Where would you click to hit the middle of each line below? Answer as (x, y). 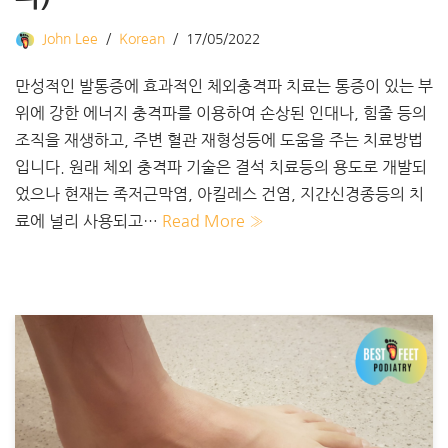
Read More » (213, 221)
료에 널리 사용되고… (88, 221)
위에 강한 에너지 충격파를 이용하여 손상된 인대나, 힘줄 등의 (221, 113)
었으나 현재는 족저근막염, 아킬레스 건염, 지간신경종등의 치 (219, 194)
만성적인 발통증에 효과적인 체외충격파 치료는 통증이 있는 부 (224, 86)
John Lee (70, 39)
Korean (142, 39)
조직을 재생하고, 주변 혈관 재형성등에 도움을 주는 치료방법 (219, 140)
